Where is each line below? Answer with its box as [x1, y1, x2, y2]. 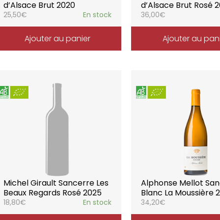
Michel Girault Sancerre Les [3, 177, 109, 189]
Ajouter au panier [24, 33, 90, 44]
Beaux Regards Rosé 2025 [3, 187, 102, 198]
